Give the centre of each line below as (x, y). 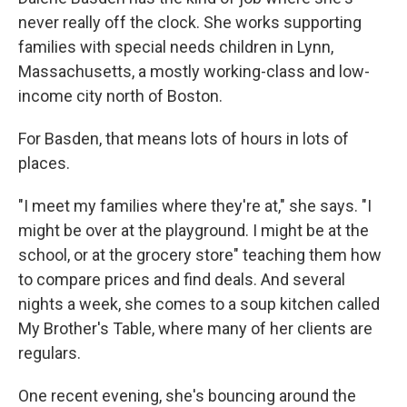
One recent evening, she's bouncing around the (187, 396)
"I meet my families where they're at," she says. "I (195, 206)
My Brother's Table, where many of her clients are (195, 328)
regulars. (50, 353)
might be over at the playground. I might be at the (194, 230)
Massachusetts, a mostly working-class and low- (194, 71)
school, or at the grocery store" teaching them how (200, 255)
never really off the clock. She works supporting (190, 22)
